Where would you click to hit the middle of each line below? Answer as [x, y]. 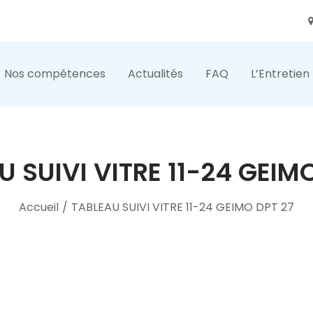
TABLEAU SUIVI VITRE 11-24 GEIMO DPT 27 [183, 207]
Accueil [39, 207]
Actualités [155, 74]
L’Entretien [280, 74]
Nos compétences [55, 74]
